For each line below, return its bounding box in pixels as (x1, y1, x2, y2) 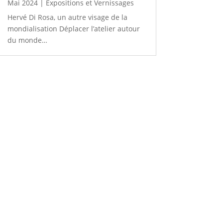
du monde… (7, 35, 47, 45)
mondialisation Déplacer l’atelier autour (7, 23, 140, 33)
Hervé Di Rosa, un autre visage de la (7, 12, 127, 22)
